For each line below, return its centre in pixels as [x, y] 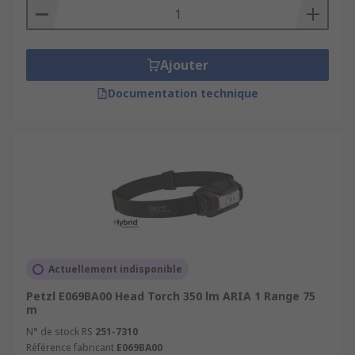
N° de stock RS [59, 332]
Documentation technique [183, 93]
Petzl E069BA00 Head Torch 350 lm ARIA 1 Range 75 [171, 296]
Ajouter [184, 65]
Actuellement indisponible [115, 269]
